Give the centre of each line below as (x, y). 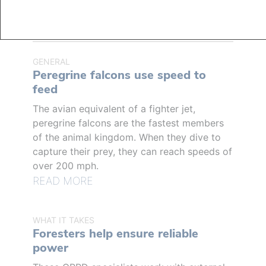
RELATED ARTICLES (98, 28)
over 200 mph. (66, 165)
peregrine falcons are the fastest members (128, 123)
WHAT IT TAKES (64, 220)
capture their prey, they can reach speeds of (132, 151)
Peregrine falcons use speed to (119, 75)
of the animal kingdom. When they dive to (127, 137)
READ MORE (63, 180)
